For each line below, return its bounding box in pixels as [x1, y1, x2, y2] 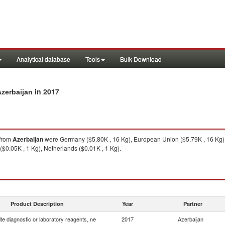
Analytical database [17, 55, 70, 63]
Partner [183, 200, 202, 207]
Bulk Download [120, 55, 162, 63]
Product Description [11, 200, 64, 207]
